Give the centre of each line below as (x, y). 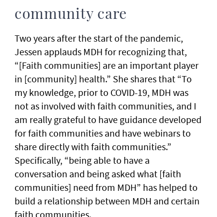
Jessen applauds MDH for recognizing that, (101, 52)
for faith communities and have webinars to (103, 133)
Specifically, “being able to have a (82, 160)
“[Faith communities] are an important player (107, 65)
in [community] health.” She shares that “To (103, 79)
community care (71, 15)
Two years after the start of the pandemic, (99, 38)
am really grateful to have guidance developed (108, 119)
